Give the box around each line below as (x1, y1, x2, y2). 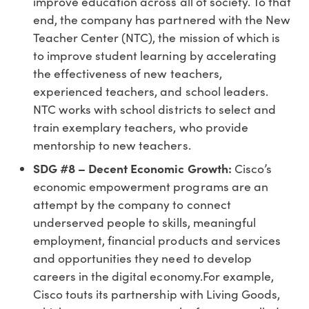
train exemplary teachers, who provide (33, 119, 248, 136)
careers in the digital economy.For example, (33, 268, 274, 285)
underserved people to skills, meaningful (33, 214, 256, 231)
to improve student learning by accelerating (33, 47, 277, 64)
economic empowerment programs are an (33, 178, 268, 195)
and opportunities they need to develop (33, 250, 252, 267)
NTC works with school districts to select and (33, 101, 276, 118)
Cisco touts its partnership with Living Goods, (33, 286, 280, 303)
